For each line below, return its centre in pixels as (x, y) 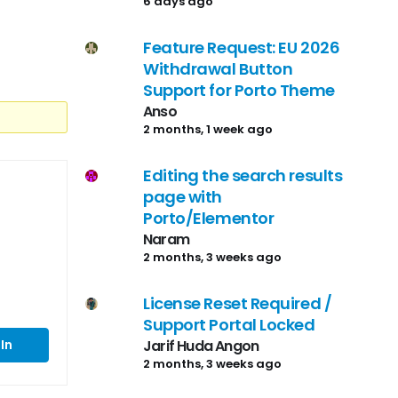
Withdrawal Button (218, 68)
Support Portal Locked (229, 324)
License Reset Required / (238, 303)
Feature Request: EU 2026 (242, 47)
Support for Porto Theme (239, 90)
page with (183, 196)
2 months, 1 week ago (208, 129)
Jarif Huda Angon (201, 346)
